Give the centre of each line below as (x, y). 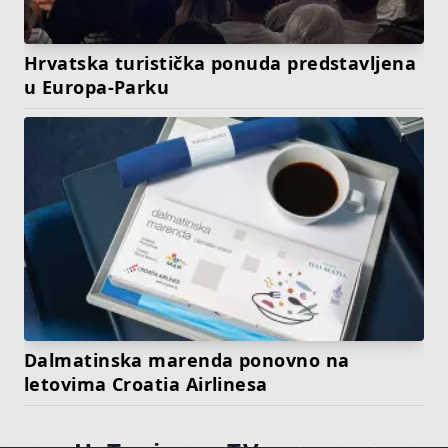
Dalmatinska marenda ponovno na (187, 359)
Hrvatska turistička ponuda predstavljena (220, 62)
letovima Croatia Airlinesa (146, 383)
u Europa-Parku (97, 86)
